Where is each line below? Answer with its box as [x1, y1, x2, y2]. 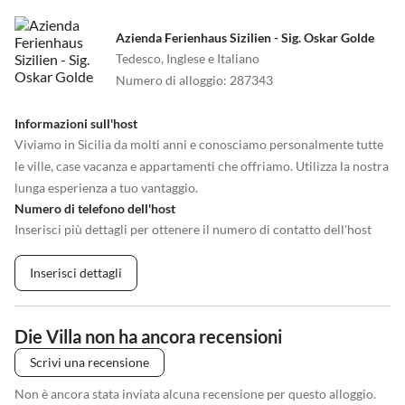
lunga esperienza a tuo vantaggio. [14, 180, 198, 196]
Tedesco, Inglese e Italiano [116, 51, 259, 67]
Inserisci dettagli [30, 265, 122, 281]
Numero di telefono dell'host [14, 201, 175, 217]
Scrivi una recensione [30, 354, 149, 371]
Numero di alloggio [116, 72, 223, 89]
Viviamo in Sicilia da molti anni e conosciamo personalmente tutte [14, 137, 383, 153]
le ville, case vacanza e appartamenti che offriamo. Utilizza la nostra [14, 158, 389, 174]
